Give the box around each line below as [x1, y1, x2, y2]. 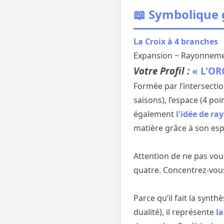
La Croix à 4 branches [133, 36, 218, 47]
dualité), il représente [133, 206, 216, 217]
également [133, 108, 176, 119]
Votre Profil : [133, 64, 192, 77]
